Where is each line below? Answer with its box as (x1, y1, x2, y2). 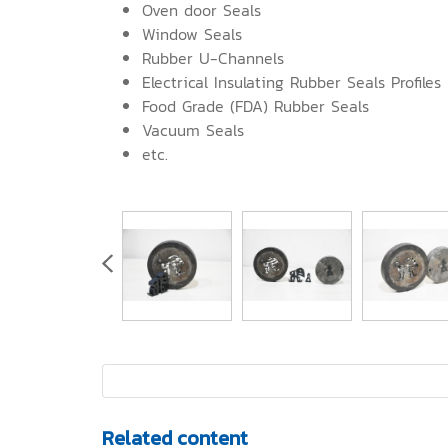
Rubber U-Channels (142, 45, 284, 70)
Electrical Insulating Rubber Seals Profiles (142, 69, 441, 94)
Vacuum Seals (142, 117, 244, 142)
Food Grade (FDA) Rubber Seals (142, 93, 369, 118)
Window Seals (142, 21, 242, 46)
